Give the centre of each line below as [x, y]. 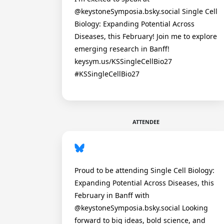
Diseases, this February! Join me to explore [146, 36]
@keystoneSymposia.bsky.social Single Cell [146, 11]
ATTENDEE [146, 122]
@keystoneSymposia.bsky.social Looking [141, 208]
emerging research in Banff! [122, 49]
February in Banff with [112, 195]
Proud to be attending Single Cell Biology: [144, 170]
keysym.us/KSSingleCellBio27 [123, 61]
